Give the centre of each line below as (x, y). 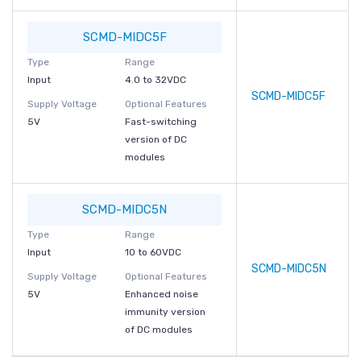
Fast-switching (160, 122)
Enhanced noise (161, 294)
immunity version (165, 312)
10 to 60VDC (153, 252)
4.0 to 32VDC (155, 80)
